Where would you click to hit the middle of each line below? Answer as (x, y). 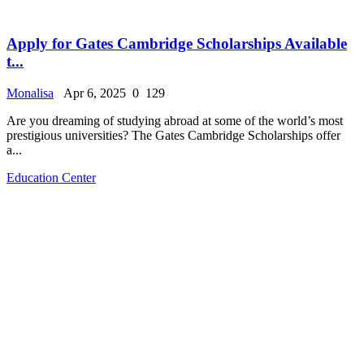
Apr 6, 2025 (91, 93)
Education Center (51, 177)
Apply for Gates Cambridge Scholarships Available (177, 44)
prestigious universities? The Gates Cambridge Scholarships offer (173, 135)
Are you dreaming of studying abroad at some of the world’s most (175, 120)
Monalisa (30, 93)
